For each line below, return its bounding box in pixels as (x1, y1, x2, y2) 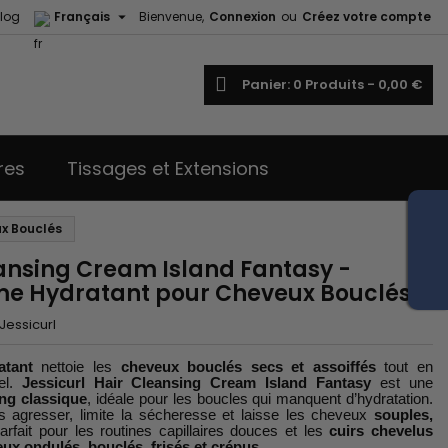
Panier (242, 75, 287, 94)
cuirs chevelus (329, 422, 434, 439)
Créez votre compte (302, 8, 431, 25)
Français (54, 8, 110, 25)
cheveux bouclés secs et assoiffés (120, 358, 376, 375)
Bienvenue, (139, 8, 204, 25)
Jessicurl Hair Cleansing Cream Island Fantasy (21, 374, 372, 391)
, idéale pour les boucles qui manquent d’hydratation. (87, 390, 434, 407)
